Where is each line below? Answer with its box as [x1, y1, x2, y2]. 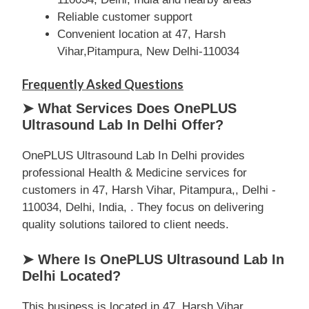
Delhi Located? [22, 268, 121, 283]
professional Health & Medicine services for [22, 166, 247, 179]
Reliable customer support [57, 10, 192, 23]
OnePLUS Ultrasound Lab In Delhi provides [22, 149, 245, 162]
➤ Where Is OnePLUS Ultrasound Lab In [22, 251, 284, 267]
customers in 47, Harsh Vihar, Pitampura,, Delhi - [22, 183, 276, 197]
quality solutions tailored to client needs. [22, 218, 229, 231]
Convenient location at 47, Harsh [57, 27, 226, 41]
